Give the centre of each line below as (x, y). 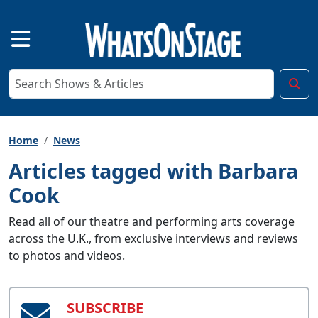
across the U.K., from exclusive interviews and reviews (153, 238)
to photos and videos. (67, 255)
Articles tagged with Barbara (153, 170)
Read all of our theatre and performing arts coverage (152, 221)
